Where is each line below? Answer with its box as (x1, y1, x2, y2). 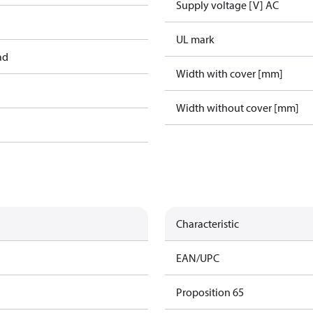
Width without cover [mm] (176, 101, 299, 115)
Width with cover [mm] (176, 66, 283, 80)
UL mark (176, 32, 214, 46)
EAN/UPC (176, 251, 219, 265)
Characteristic (176, 217, 239, 231)
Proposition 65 (176, 285, 244, 299)
